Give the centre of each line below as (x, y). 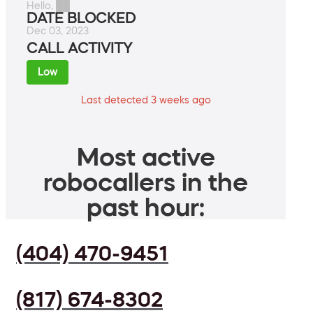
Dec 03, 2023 (58, 31)
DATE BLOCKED (81, 19)
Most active (146, 157)
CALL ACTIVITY (79, 49)
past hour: (146, 207)
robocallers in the (146, 182)
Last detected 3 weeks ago (146, 100)
